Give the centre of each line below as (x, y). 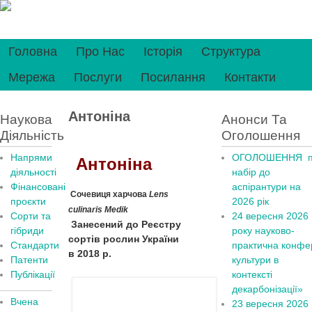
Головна (33, 52)
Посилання (173, 77)
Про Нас (100, 52)
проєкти (28, 201)
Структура (231, 52)
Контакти (250, 77)
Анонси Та (255, 119)
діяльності (33, 172)
